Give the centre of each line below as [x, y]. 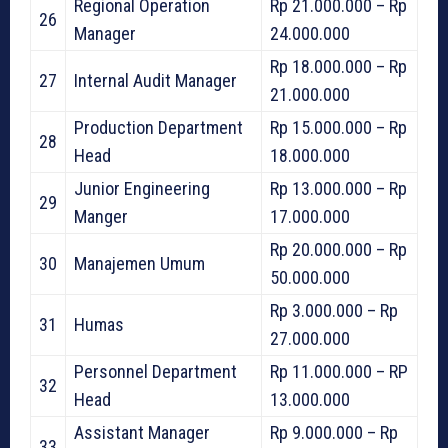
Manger [101, 217]
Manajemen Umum [139, 264]
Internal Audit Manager [155, 81]
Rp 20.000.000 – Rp [338, 250]
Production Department [158, 128]
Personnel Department [155, 372]
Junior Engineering [142, 189]
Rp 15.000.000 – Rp [338, 128]
